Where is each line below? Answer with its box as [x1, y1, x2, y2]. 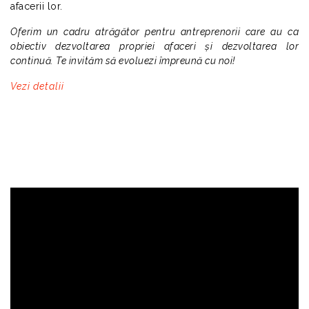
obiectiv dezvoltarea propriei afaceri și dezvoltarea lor [10, 40, 299, 52]
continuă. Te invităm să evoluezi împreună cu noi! [10, 54, 235, 66]
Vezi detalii [10, 80, 64, 92]
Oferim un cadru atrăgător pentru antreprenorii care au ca [10, 26, 299, 37]
